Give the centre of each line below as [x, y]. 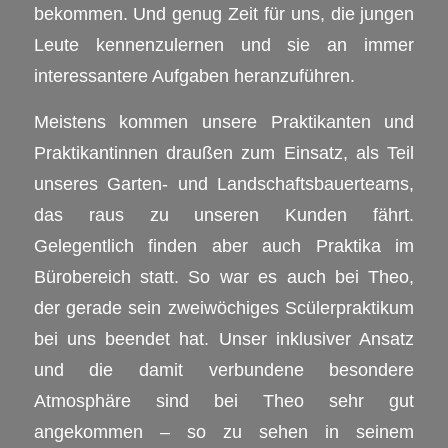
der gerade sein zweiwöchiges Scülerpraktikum [224, 308]
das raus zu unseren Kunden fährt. [224, 215]
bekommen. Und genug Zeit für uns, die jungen [224, 13]
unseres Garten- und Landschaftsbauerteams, [224, 184]
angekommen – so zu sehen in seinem [224, 432]
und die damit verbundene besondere [224, 370]
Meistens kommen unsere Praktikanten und [224, 122]
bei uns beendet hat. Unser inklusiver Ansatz [224, 339]
